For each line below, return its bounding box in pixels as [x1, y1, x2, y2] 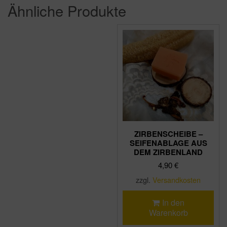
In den [162, 196, 184, 208]
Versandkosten [153, 174, 201, 185]
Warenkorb [148, 206, 188, 218]
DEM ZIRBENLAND [134, 146, 203, 158]
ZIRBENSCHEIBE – [134, 128, 203, 139]
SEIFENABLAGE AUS [129, 137, 207, 148]
